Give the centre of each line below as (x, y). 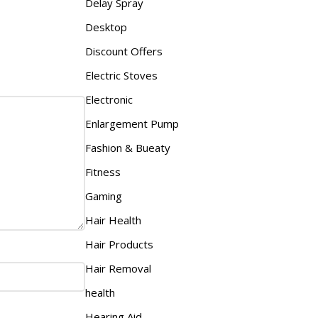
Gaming (103, 196)
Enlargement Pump (132, 123)
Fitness (103, 171)
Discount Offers (124, 51)
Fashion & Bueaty (127, 147)
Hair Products (119, 244)
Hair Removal (118, 268)
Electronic (109, 99)
